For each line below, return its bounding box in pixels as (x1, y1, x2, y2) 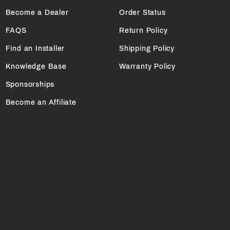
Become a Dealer (5, 9, 69, 17)
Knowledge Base (5, 63, 67, 71)
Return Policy (119, 27, 168, 35)
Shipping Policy (119, 45, 175, 53)
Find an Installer (5, 45, 65, 53)
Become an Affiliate (5, 99, 76, 107)
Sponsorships (5, 81, 55, 89)
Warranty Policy (119, 63, 176, 71)
